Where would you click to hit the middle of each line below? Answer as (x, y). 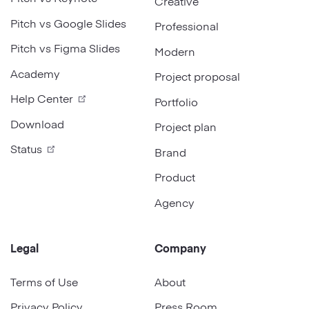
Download (37, 123)
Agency (175, 202)
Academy (35, 73)
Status (26, 149)
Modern (175, 51)
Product (175, 177)
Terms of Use (44, 281)
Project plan (186, 127)
